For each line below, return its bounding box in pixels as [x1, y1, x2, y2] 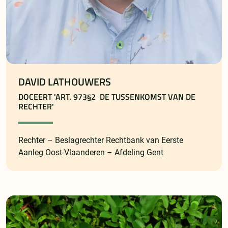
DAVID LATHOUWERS [18, 74, 111, 90]
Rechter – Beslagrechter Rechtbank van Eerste [18, 135, 183, 146]
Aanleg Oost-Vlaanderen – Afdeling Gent [18, 148, 163, 158]
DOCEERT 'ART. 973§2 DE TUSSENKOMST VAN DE [18, 91, 195, 103]
